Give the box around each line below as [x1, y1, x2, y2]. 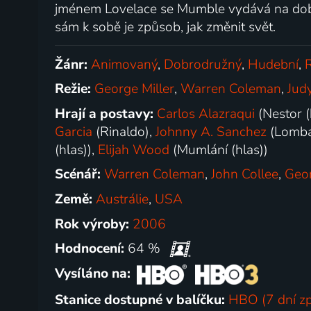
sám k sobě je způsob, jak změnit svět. [55, 17, 276, 36]
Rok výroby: [55, 215, 133, 233]
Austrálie [96, 190, 149, 209]
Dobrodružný [164, 55, 242, 74]
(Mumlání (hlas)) [169, 140, 269, 159]
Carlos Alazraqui [157, 104, 255, 123]
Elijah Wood [98, 140, 170, 159]
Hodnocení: [55, 239, 128, 258]
